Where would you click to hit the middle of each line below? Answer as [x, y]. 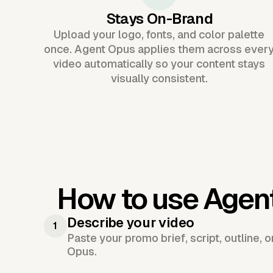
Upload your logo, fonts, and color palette [159, 34]
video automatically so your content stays [159, 63]
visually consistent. [159, 78]
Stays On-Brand [159, 18]
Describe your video [131, 222]
